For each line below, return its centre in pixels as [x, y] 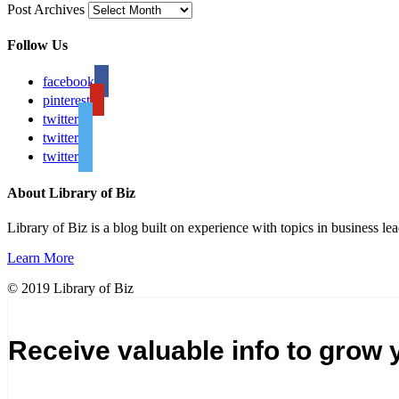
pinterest [66, 101]
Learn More [41, 257]
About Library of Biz [71, 192]
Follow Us [37, 45]
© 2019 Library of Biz [70, 288]
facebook [69, 82]
